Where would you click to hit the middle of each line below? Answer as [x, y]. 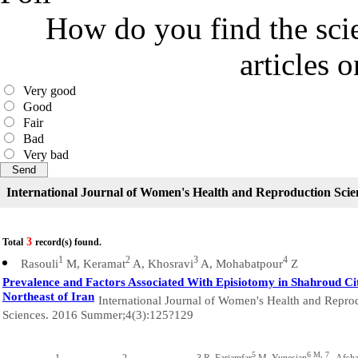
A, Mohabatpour [241, 264]
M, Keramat [94, 264]
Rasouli [40, 264]
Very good [46, 91]
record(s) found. [68, 242]
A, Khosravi [162, 264]
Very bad [43, 155]
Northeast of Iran [48, 299]
